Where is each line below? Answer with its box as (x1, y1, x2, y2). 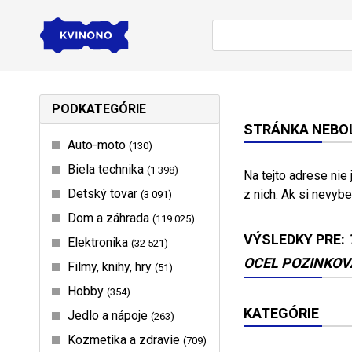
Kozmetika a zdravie (68, 332, 183, 347)
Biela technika (68, 161, 147, 177)
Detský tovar (68, 185, 141, 201)
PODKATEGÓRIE (52, 101, 146, 116)
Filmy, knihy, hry (68, 258, 155, 274)
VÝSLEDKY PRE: (244, 230, 348, 247)
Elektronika (68, 234, 131, 250)
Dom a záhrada (68, 210, 152, 225)
